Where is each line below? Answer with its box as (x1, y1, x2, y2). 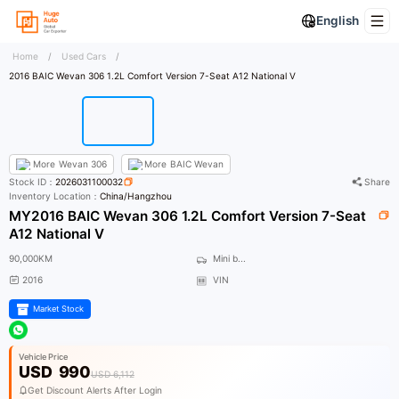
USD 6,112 (90, 369, 134, 380)
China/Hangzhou (100, 191, 173, 202)
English (315, 13, 359, 28)
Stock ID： (9, 176, 56, 188)
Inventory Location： (9, 191, 101, 202)
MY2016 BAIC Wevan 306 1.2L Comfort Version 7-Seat (9, 208, 367, 225)
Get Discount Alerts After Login (28, 384, 163, 395)
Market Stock (32, 304, 84, 314)
